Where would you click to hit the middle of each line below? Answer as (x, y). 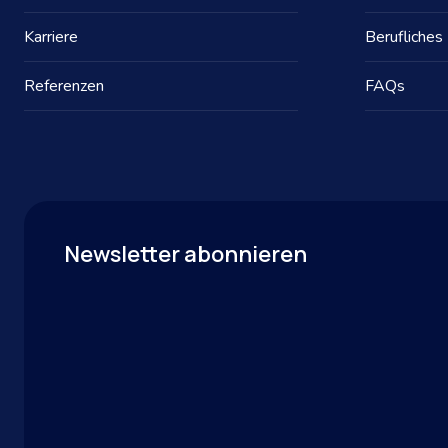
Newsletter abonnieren (185, 254)
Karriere (51, 37)
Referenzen (64, 86)
